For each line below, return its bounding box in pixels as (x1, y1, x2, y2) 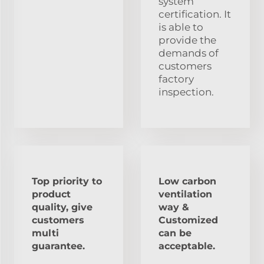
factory (159, 72, 194, 85)
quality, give (32, 201, 93, 213)
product (32, 188, 71, 200)
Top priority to (32, 175, 102, 187)
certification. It (159, 8, 231, 20)
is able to (159, 21, 203, 33)
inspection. (159, 85, 214, 98)
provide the (159, 34, 216, 46)
